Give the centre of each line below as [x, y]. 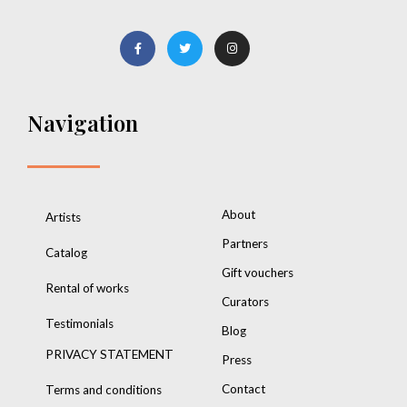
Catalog [66, 253]
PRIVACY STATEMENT [109, 354]
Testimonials [79, 323]
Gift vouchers [258, 273]
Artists [63, 217]
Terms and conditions [104, 390]
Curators [245, 302]
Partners [245, 243]
